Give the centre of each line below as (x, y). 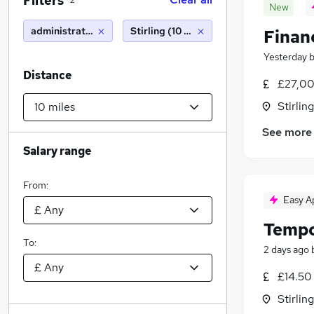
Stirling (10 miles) (171, 31)
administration (65, 31)
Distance (47, 75)
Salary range (57, 151)
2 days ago (286, 250)
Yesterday (285, 57)
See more (287, 132)
